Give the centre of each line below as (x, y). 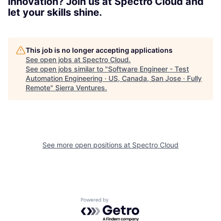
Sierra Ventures (80, 87)
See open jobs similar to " (67, 69)
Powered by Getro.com (124, 202)
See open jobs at (54, 59)
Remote (38, 87)
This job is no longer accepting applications (99, 50)
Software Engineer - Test (148, 69)
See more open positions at (87, 145)
